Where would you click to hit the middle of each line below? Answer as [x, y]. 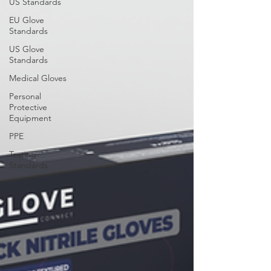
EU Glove [27, 20]
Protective [28, 107]
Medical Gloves [38, 78]
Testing [23, 154]
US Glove [27, 49]
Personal [25, 96]
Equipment [30, 118]
